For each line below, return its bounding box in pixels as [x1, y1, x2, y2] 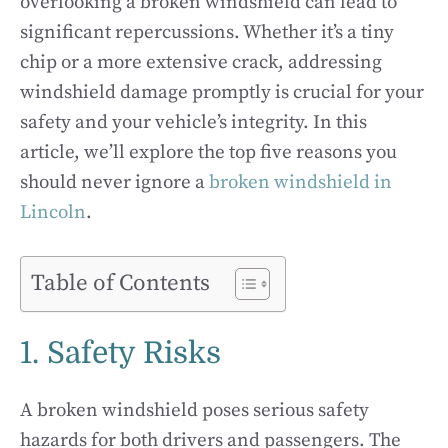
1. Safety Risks [20, 336, 221, 370]
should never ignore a [20, 170, 209, 194]
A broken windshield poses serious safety [20, 399, 369, 422]
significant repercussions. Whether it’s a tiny [20, 20, 394, 44]
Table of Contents [31, 269, 210, 298]
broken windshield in [209, 170, 392, 194]
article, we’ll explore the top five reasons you [20, 140, 397, 164]
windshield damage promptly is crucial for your [20, 80, 424, 104]
